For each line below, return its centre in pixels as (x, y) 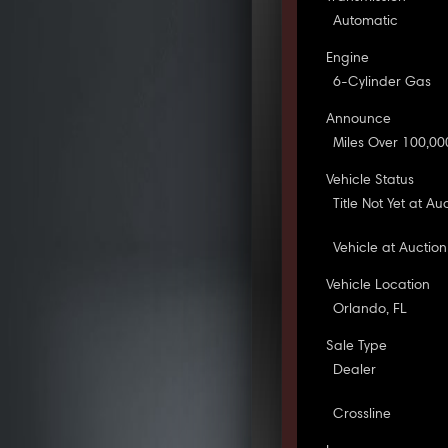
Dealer (355, 370)
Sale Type (357, 346)
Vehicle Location (378, 285)
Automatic (366, 21)
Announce (359, 119)
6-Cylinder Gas (382, 82)
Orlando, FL (370, 309)
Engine (348, 58)
